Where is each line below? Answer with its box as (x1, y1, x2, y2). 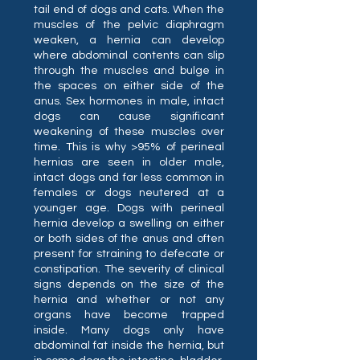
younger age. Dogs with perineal (34, 202, 224, 214)
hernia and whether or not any (34, 294, 224, 305)
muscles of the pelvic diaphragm (34, 19, 224, 31)
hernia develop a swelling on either (34, 218, 224, 229)
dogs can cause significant (34, 111, 224, 122)
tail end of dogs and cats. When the (34, 4, 224, 15)
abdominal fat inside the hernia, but (34, 340, 224, 351)
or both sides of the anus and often (34, 233, 224, 244)
